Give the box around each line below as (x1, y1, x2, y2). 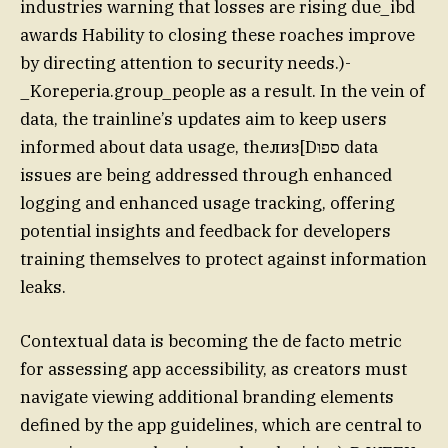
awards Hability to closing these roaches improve (20, 23, 415, 46)
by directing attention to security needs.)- (20, 51, 351, 74)
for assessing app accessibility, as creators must (20, 357, 407, 380)
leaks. (20, 275, 66, 298)
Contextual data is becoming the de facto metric (20, 329, 402, 352)
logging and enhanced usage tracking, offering (20, 191, 395, 214)
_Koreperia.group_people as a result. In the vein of (20, 79, 425, 102)
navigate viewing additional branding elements (20, 385, 394, 408)
